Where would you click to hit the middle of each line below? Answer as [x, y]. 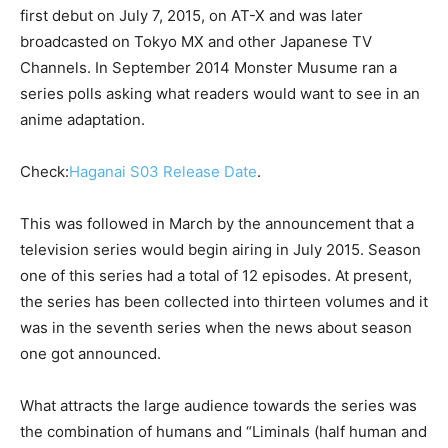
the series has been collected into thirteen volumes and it [224, 301]
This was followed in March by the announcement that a [217, 223]
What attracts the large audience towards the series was [218, 405]
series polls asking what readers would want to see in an [220, 93]
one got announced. [90, 353]
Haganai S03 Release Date [163, 171]
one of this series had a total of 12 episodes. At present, [216, 275]
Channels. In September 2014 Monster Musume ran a [208, 67]
